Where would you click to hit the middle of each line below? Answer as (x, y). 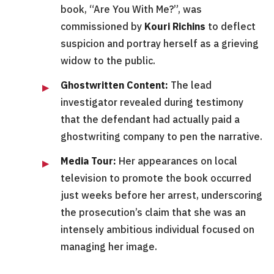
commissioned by (102, 27)
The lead (190, 85)
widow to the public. (108, 61)
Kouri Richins (175, 27)
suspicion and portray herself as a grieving (160, 44)
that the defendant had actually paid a (150, 120)
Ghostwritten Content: (114, 85)
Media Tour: (88, 161)
